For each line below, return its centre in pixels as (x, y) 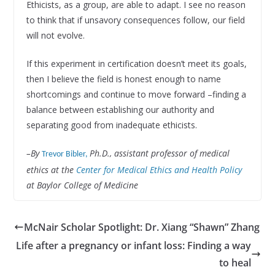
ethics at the (51, 169)
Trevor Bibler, (65, 154)
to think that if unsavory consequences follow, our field (135, 20)
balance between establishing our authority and (120, 109)
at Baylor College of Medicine (82, 185)
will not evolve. (55, 35)
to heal (235, 262)
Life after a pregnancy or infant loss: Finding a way (134, 245)
